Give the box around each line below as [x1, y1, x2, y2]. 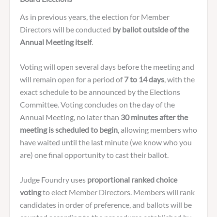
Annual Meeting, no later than [20, 112, 121, 122]
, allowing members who [118, 125, 197, 135]
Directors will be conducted [20, 25, 112, 34]
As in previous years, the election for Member [20, 12, 170, 22]
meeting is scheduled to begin [20, 125, 118, 135]
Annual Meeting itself [20, 37, 92, 47]
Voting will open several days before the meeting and [20, 62, 194, 72]
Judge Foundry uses [20, 174, 87, 184]
